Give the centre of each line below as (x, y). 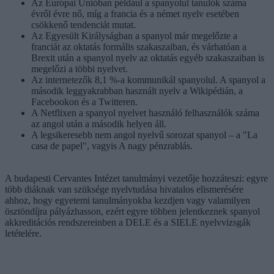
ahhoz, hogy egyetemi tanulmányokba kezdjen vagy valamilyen (128, 200)
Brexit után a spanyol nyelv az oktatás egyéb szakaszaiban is (148, 57)
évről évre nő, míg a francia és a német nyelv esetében (135, 13)
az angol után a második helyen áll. (99, 124)
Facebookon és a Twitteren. (84, 102)
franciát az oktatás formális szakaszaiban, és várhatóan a (139, 46)
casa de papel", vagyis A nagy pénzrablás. (112, 146)
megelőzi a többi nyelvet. (80, 68)
